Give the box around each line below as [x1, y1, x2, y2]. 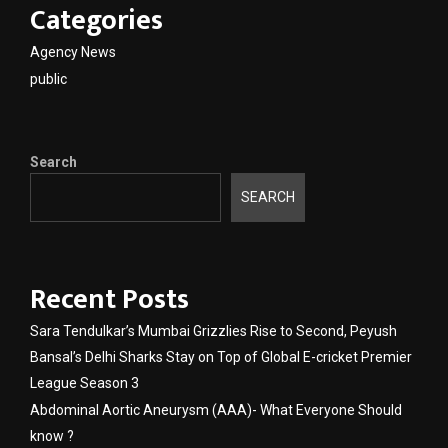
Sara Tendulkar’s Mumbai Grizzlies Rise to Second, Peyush [30, 322, 397, 339]
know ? [30, 427, 74, 444]
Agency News [30, 44, 116, 61]
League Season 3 [30, 374, 139, 391]
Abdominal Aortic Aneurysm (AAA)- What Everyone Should [30, 401, 402, 418]
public [30, 71, 67, 88]
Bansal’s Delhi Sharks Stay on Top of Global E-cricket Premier [30, 348, 412, 365]
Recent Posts [30, 275, 189, 323]
